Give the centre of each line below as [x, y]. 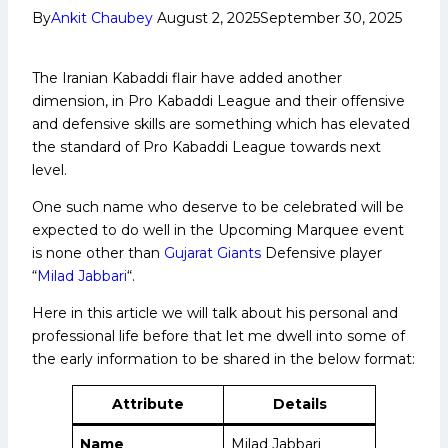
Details [299, 403]
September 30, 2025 [331, 17]
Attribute [148, 403]
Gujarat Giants [210, 252]
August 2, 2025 [208, 17]
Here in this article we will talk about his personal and [215, 312]
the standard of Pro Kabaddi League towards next [206, 146]
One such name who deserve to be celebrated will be [218, 206]
